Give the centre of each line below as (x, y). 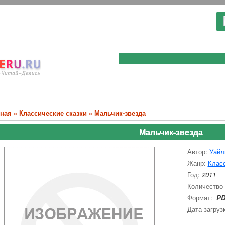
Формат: (201, 198)
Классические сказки (53, 113)
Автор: (198, 151)
